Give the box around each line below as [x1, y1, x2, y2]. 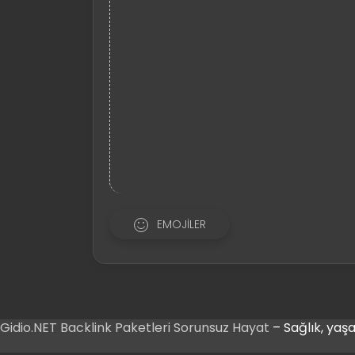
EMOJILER [157, 216, 206, 232]
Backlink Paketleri [60, 318, 174, 337]
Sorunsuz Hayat [174, 318, 269, 337]
